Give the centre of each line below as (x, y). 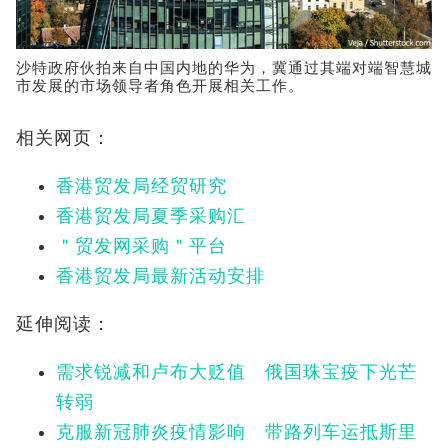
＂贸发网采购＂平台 (141, 245)
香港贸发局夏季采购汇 (151, 215)
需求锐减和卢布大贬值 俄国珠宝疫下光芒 (236, 371)
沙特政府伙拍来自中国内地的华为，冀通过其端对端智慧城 (224, 67)
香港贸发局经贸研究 (141, 185)
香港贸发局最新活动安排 (160, 275)
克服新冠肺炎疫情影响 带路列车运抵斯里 (236, 431)
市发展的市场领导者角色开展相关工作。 (160, 85)
